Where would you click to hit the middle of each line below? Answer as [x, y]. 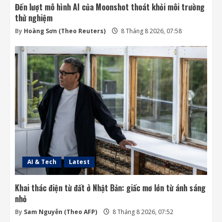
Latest [79, 162]
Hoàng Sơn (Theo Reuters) [65, 31]
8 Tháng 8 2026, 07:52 [142, 212]
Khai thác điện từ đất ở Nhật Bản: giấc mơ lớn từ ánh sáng [110, 188]
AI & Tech [42, 162]
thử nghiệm [34, 18]
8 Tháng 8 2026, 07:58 [151, 31]
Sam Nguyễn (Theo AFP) [60, 212]
